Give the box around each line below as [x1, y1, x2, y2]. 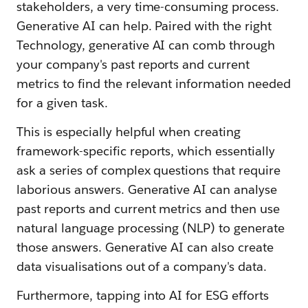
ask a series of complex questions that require [16, 162, 281, 179]
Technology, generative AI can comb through [16, 37, 276, 54]
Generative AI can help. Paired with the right [16, 18, 272, 34]
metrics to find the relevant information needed [16, 76, 291, 92]
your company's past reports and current [16, 56, 250, 73]
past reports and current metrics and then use [16, 201, 280, 217]
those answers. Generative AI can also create [16, 239, 274, 256]
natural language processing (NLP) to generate [16, 220, 285, 236]
